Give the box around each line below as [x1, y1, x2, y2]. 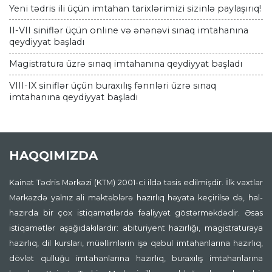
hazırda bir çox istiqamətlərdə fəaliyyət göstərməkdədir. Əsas [9, 208, 263, 217]
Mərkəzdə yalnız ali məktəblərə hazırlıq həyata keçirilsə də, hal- [9, 192, 263, 202]
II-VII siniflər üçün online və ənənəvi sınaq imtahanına [9, 25, 248, 36]
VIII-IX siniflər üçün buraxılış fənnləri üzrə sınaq [9, 80, 216, 92]
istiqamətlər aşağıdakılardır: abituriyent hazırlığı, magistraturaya [9, 223, 263, 233]
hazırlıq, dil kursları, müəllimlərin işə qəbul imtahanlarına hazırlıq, [9, 238, 263, 248]
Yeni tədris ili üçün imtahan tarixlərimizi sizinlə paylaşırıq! [9, 3, 261, 15]
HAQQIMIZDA [9, 148, 98, 163]
